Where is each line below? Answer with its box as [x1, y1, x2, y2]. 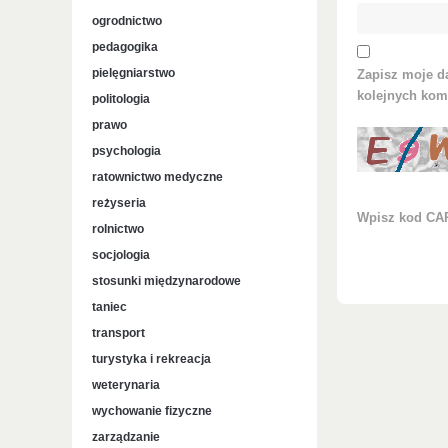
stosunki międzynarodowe [92, 274, 241, 288]
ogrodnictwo [92, 14, 162, 28]
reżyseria [92, 196, 146, 210]
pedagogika [92, 40, 158, 54]
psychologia [92, 144, 161, 158]
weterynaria [92, 378, 160, 392]
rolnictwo [92, 222, 144, 236]
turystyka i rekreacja [92, 352, 211, 366]
